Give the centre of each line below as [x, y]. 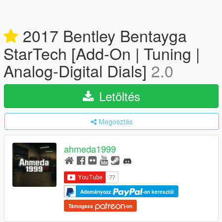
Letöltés [118, 96]
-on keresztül [158, 192]
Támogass [82, 206]
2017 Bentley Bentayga [103, 35]
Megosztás [116, 121]
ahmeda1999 [90, 149]
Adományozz [96, 192]
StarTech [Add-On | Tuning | [102, 53]
